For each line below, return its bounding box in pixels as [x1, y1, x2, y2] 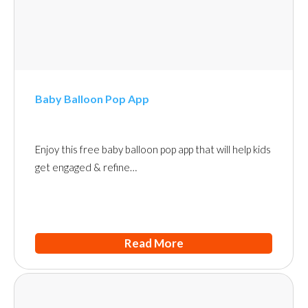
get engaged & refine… [35, 160, 137, 173]
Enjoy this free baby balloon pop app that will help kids [35, 142, 271, 155]
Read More [124, 235, 184, 250]
